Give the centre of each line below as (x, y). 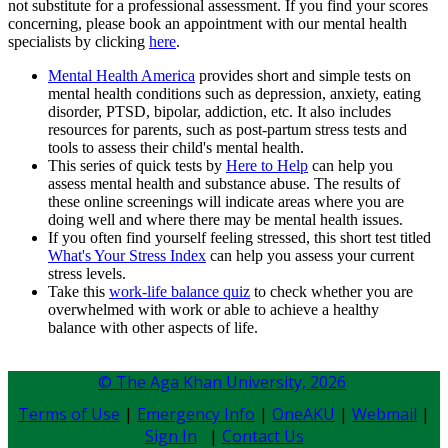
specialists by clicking (78, 42)
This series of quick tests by (137, 166)
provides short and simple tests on (303, 76)
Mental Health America (121, 76)
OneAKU (303, 414)
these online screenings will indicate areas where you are (226, 202)
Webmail (384, 414)
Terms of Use (69, 414)
